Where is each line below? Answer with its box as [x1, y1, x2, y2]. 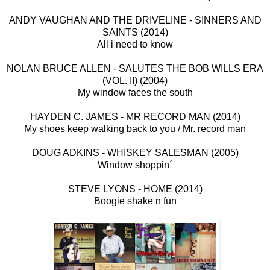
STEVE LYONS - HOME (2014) [67, 184, 202, 195]
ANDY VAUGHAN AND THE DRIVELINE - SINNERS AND [8, 15, 262, 26]
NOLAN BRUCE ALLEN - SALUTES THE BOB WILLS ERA [7, 63, 263, 74]
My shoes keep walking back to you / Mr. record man [24, 124, 246, 134]
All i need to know [97, 39, 173, 50]
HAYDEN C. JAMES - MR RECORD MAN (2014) [30, 111, 240, 122]
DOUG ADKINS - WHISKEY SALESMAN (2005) [31, 148, 239, 159]
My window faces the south [77, 87, 193, 98]
